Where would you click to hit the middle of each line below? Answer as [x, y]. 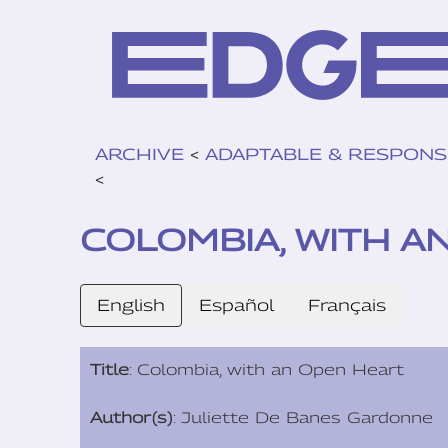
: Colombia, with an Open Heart [266, 369]
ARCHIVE [139, 155]
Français [347, 306]
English [131, 306]
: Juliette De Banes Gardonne [303, 417]
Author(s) [131, 417]
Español [236, 306]
